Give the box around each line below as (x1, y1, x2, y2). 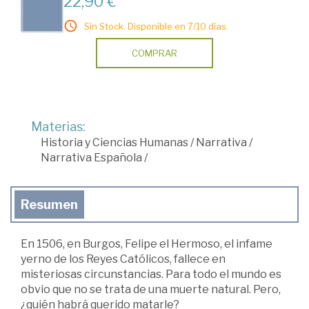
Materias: (31, 119, 86, 134)
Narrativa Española (41, 151, 142, 164)
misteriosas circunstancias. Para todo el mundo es (21, 268, 281, 281)
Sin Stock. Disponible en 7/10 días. (84, 21, 228, 32)
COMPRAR (132, 48, 177, 59)
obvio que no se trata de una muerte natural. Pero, (21, 283, 281, 296)
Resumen (21, 197, 78, 212)
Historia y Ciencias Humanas (41, 136, 188, 149)
